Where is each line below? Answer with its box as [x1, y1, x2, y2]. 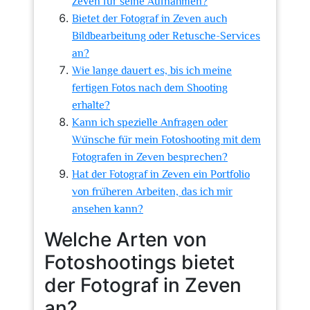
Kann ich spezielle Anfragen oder [72, 116, 228, 129]
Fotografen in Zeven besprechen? [72, 151, 228, 163]
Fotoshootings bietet [44, 250, 235, 274]
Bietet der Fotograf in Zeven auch [72, 12, 227, 25]
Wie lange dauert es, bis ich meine [72, 64, 232, 77]
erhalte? [72, 99, 110, 111]
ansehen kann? [72, 203, 143, 215]
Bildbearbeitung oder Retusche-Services [72, 30, 260, 42]
